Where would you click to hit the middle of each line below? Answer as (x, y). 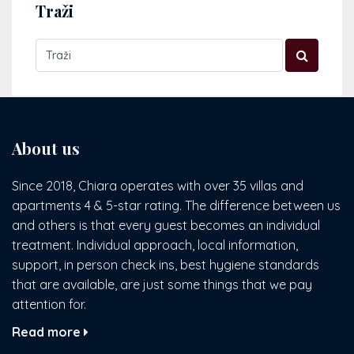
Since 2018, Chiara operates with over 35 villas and (158, 186)
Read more (48, 332)
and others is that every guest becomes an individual (166, 226)
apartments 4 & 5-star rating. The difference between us (176, 206)
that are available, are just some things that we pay (162, 285)
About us (46, 149)
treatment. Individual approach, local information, (155, 245)
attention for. (49, 305)
